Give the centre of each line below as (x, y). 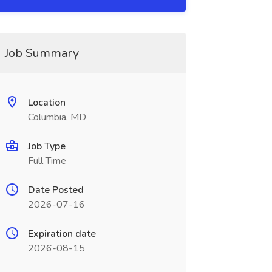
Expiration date (62, 234)
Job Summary (42, 53)
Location (46, 103)
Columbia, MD (57, 117)
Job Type (46, 146)
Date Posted (56, 190)
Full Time (47, 161)
